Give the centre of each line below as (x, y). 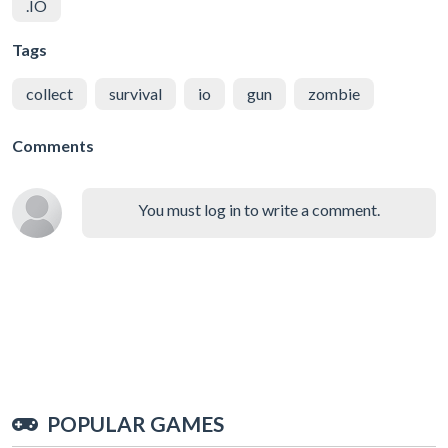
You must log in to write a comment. (259, 209)
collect (49, 93)
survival (135, 93)
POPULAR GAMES (135, 423)
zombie (334, 93)
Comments (53, 145)
